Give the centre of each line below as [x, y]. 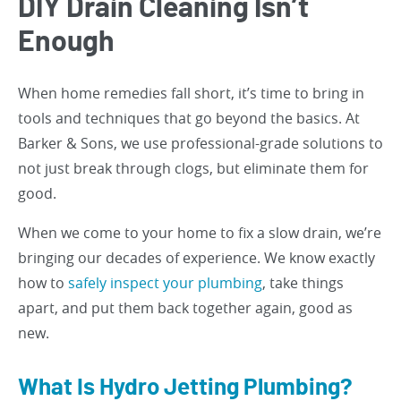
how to [43, 283]
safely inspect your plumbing [165, 283]
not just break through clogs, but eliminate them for [193, 168]
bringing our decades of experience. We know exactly [196, 258]
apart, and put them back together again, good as [185, 308]
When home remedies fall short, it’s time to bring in [191, 93]
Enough [66, 42]
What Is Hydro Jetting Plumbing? [185, 388]
